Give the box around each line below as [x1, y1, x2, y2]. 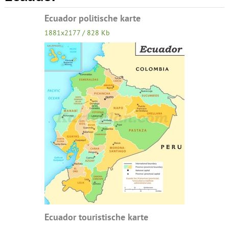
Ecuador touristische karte [44, 211, 148, 223]
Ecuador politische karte [44, 12, 141, 24]
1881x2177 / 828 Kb [44, 28, 110, 37]
